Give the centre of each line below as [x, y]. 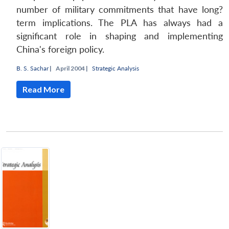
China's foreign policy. [60, 50]
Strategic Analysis [116, 68]
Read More [43, 89]
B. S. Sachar [32, 68]
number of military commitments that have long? [120, 10]
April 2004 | [72, 68]
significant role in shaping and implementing [120, 36]
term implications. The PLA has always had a [120, 23]
